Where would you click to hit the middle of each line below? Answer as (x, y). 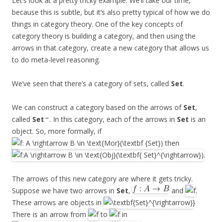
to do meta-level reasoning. (56, 59)
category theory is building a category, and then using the (104, 36)
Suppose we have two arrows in (64, 191)
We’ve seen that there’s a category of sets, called (91, 83)
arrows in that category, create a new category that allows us (111, 48)
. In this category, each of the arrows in (113, 119)
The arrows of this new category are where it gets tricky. (102, 178)
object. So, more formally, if (57, 131)
